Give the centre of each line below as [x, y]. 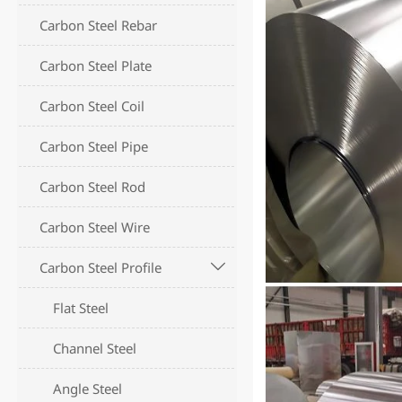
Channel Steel [95, 349]
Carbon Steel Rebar [99, 26]
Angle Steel [88, 389]
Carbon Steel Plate [96, 66]
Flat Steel [81, 308]
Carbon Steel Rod [93, 187]
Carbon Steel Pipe [94, 147]
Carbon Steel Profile [101, 268]
